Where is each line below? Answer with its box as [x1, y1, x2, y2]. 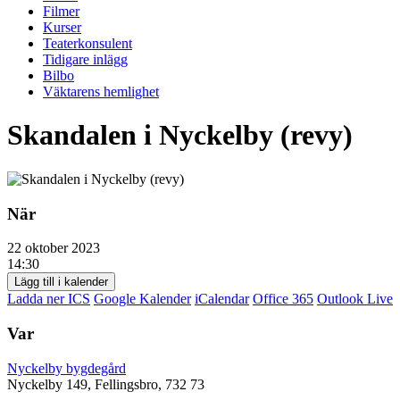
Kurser [43, 20, 81, 35]
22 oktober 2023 [7, 240, 114, 256]
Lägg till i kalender [14, 275, 108, 289]
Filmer [43, 4, 79, 19]
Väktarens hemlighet [43, 84, 159, 99]
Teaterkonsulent [43, 36, 132, 51]
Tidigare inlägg [43, 52, 128, 67]
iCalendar [195, 291, 249, 307]
